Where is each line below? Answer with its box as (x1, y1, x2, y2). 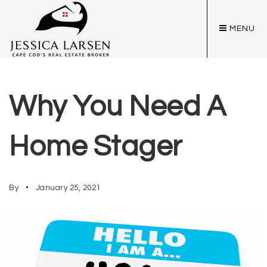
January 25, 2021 (33, 184, 101, 192)
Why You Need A (9, 92, 226, 122)
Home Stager (9, 132, 182, 162)
